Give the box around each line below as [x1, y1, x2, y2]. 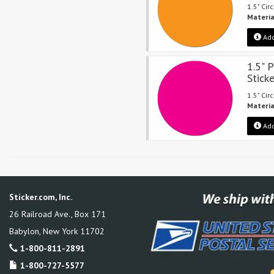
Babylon [9, 225, 39, 237]
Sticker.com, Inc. [9, 191, 72, 202]
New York [43, 225, 78, 237]
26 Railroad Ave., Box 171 [9, 208, 106, 220]
